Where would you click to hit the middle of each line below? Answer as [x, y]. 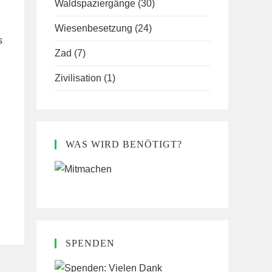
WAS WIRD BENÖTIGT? [124, 144]
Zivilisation [78, 78]
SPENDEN [90, 243]
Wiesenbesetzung [93, 28]
